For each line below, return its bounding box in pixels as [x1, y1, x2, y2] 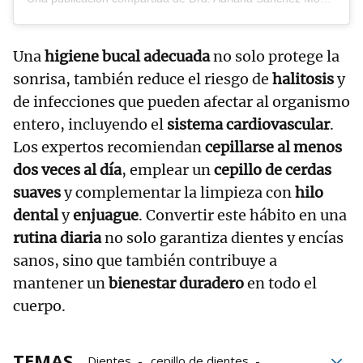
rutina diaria [13, 228, 101, 247]
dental [13, 205, 58, 224]
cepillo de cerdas [214, 160, 331, 179]
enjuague [73, 205, 139, 224]
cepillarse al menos [205, 137, 342, 156]
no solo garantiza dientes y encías [101, 228, 344, 247]
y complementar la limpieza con [61, 182, 295, 202]
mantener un [13, 273, 109, 293]
